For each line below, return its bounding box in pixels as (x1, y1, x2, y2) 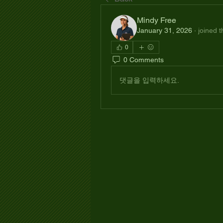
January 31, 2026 (137, 26, 192, 34)
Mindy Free (137, 15, 176, 25)
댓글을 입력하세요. (119, 76, 179, 84)
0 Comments (123, 55, 164, 64)
